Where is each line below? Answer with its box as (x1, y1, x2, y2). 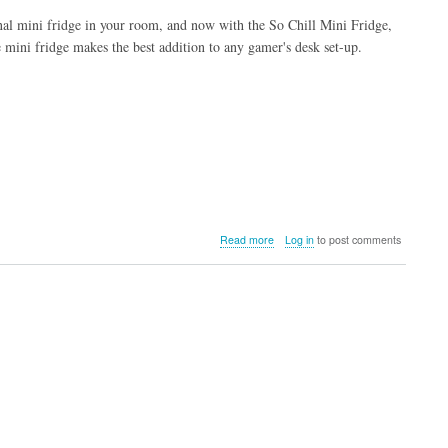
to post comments (313, 231, 401, 247)
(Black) (273, 314, 307, 330)
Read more (219, 231, 274, 247)
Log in (284, 231, 314, 247)
